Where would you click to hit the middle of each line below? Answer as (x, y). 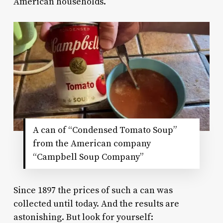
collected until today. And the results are (96, 204)
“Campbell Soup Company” (88, 157)
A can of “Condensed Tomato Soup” (105, 130)
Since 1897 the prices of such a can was (93, 191)
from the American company (92, 144)
